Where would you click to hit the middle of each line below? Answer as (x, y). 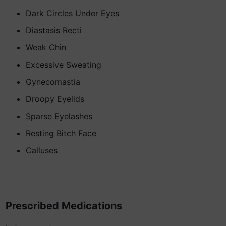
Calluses (42, 150)
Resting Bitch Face (61, 133)
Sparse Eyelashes (59, 116)
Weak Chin (46, 47)
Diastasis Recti (54, 30)
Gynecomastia (53, 82)
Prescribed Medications (64, 206)
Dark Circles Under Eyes (72, 13)
